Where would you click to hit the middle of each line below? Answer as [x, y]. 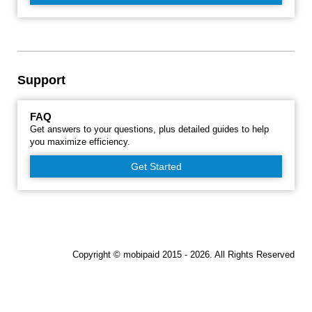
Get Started [156, 166]
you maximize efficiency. [80, 142]
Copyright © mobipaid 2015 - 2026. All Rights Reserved [184, 255]
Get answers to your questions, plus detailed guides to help [149, 129]
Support [41, 80]
